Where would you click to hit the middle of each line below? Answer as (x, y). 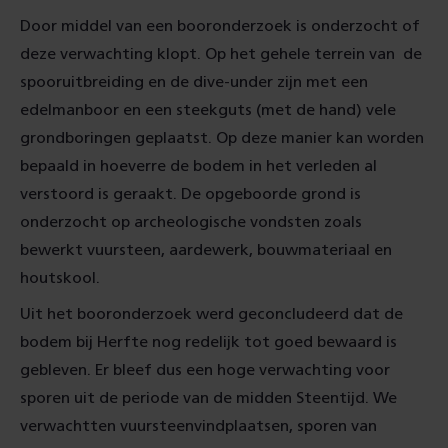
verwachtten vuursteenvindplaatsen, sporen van (198, 426)
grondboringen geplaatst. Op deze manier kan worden (222, 138)
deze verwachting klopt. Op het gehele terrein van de (221, 54)
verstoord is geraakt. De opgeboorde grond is (190, 194)
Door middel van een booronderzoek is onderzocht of (220, 26)
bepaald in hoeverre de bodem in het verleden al (198, 166)
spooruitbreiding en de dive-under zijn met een (194, 82)
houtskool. (60, 278)
